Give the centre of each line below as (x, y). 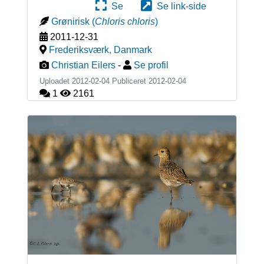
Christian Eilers (83, 65)
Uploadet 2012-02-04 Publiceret (94, 81)
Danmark (133, 49)
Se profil (151, 65)
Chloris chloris (125, 21)
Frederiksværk (79, 49)
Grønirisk (70, 21)
